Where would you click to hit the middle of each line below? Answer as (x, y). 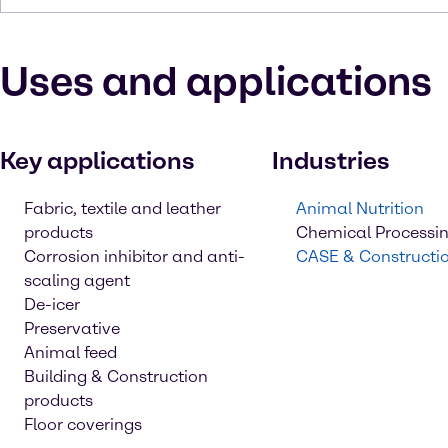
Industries (331, 160)
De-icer (52, 304)
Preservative (72, 328)
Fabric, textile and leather (122, 208)
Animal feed (70, 352)
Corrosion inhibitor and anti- (134, 256)
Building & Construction (116, 376)
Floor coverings (83, 424)
